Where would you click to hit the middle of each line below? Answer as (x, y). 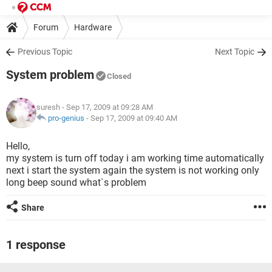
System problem (50, 75)
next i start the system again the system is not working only (133, 170)
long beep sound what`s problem (76, 182)
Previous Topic (45, 52)
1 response (36, 245)
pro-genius (66, 118)
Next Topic (235, 52)
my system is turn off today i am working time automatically (135, 158)
